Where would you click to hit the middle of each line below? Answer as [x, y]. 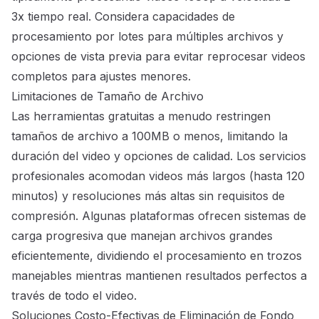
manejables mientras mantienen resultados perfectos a [159, 276]
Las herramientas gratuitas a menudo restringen [141, 116]
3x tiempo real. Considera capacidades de [123, 17]
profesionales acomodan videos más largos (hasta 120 [158, 176]
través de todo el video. [74, 296]
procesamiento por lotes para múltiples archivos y [147, 37]
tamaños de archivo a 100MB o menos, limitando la [150, 136]
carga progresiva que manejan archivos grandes [142, 236]
